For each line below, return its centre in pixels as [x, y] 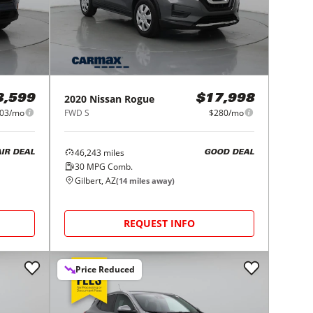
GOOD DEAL [229, 153]
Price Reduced [105, 269]
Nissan [106, 99]
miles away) [151, 180]
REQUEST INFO [160, 223]
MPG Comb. [109, 166]
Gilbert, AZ [96, 180]
